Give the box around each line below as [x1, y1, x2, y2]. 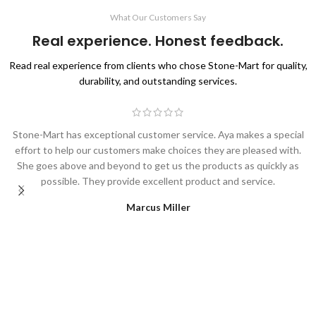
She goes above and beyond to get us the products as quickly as [17, 159, 299, 171]
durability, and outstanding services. [79, 75, 237, 87]
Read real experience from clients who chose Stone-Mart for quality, [8, 59, 308, 72]
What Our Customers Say [110, 12, 206, 23]
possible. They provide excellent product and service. [41, 174, 275, 187]
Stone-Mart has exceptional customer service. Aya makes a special [12, 128, 304, 140]
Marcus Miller [126, 200, 190, 213]
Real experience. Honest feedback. [32, 31, 284, 51]
